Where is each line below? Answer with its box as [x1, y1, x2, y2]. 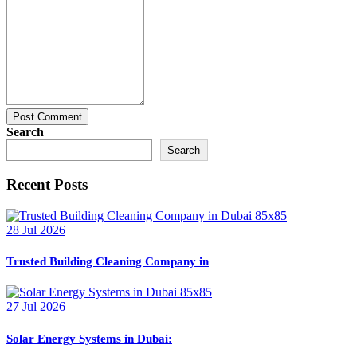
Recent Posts [6, 176, 88, 193]
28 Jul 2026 [6, 222, 65, 237]
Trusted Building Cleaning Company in [6, 254, 209, 268]
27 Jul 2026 [6, 300, 65, 314]
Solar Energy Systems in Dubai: [6, 331, 172, 345]
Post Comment [13, 111, 82, 124]
